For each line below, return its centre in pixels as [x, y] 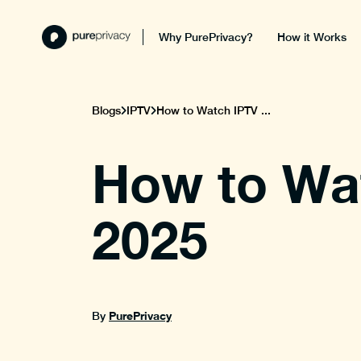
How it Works [312, 37]
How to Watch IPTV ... [214, 110]
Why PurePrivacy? [206, 37]
